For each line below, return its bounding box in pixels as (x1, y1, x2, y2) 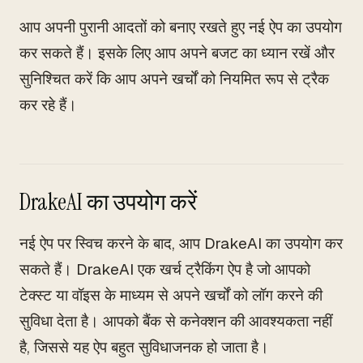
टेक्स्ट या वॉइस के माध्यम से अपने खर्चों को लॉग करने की (19, 285, 322, 305)
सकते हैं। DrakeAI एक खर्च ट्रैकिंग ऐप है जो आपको (19, 259, 310, 280)
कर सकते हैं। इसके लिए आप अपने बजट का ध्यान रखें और (19, 43, 335, 63)
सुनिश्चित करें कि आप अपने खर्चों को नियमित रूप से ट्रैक (19, 69, 329, 89)
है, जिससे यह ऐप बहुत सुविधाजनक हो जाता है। (19, 337, 269, 357)
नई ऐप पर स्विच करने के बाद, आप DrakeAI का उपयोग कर (19, 233, 343, 254)
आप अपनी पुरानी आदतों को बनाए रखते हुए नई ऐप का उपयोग (19, 17, 342, 37)
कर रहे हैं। (19, 95, 77, 115)
